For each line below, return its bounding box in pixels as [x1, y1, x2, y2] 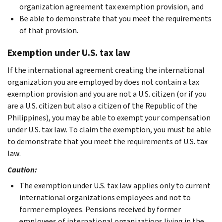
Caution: [7, 164, 37, 175]
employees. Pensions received [45, 204, 147, 215]
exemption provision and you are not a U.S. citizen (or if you [7, 88, 207, 99]
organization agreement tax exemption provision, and [19, 1, 204, 12]
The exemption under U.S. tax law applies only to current [19, 180, 211, 191]
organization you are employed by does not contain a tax [7, 76, 199, 87]
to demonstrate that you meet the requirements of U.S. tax [7, 136, 208, 147]
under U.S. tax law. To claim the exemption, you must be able [7, 124, 211, 135]
